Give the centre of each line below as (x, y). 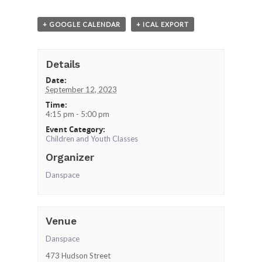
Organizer (70, 157)
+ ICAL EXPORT (163, 24)
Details (63, 64)
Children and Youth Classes (92, 138)
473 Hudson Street (78, 256)
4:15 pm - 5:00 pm (77, 114)
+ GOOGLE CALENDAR (82, 24)
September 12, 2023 (81, 89)
